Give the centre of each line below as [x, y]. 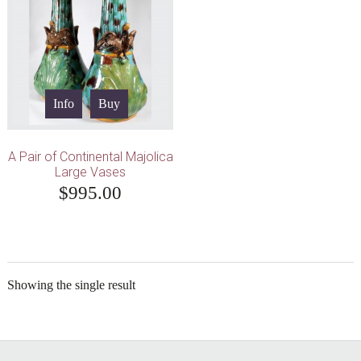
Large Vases [91, 172]
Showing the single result [71, 285]
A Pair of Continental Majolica [90, 157]
